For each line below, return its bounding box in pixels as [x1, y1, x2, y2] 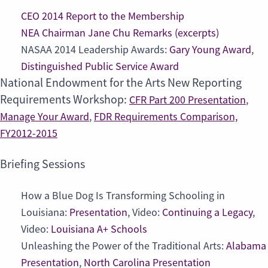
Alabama [226, 239, 266, 253]
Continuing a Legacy [162, 206, 252, 220]
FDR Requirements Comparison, [94, 110, 237, 124]
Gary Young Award [169, 43, 251, 57]
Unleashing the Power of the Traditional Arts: [21, 239, 226, 253]
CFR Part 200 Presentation [129, 93, 246, 107]
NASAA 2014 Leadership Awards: [21, 43, 169, 57]
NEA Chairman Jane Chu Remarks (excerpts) [21, 26, 219, 40]
